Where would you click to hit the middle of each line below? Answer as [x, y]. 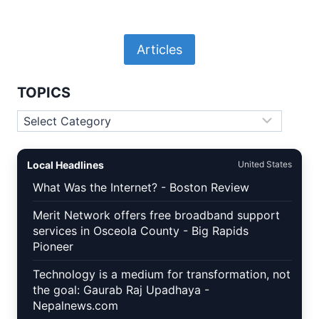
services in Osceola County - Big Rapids [141, 231]
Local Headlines [66, 165]
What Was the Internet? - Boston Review [141, 188]
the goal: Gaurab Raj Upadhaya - [121, 290]
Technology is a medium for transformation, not [162, 274]
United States [265, 164]
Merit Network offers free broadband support [156, 215]
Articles [159, 49]
